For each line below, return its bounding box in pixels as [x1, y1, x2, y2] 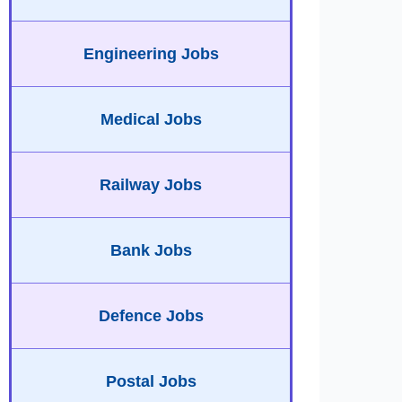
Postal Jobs [105, 372, 197, 390]
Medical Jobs [100, 110, 202, 128]
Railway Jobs [100, 176, 202, 194]
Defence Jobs [98, 307, 204, 325]
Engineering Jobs [83, 45, 219, 63]
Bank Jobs [109, 241, 192, 259]
